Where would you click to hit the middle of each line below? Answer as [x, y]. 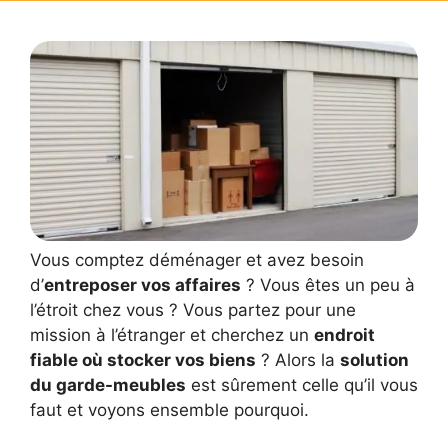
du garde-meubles [108, 385]
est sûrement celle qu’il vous [302, 385]
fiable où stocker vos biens [143, 360]
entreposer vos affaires [142, 285]
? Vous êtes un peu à [328, 285]
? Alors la [298, 360]
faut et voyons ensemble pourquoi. [169, 410]
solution [374, 360]
